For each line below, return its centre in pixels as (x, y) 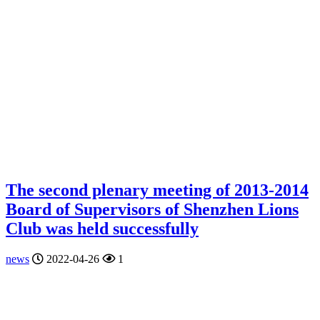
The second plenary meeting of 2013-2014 (157, 190)
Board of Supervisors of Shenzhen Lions (152, 209)
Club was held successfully (102, 228)
